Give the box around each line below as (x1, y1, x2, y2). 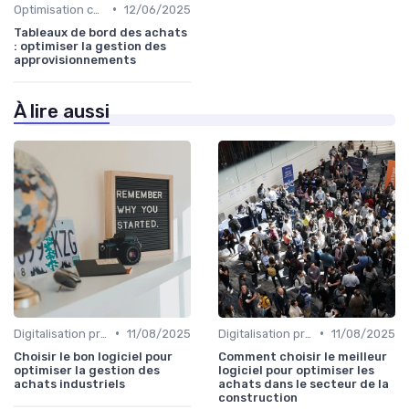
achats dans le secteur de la (218, 376, 389, 391)
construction (218, 390, 298, 404)
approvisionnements (14, 52, 136, 67)
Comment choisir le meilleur (218, 349, 387, 363)
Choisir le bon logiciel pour (14, 349, 173, 363)
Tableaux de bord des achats (14, 25, 187, 39)
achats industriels (14, 376, 125, 391)
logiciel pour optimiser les (218, 362, 374, 377)
